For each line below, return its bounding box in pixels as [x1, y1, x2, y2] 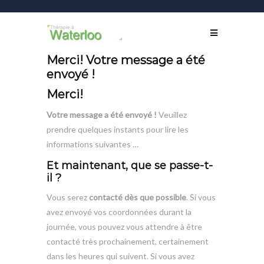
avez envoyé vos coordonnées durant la [47, 206, 192, 217]
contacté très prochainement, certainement [47, 236, 209, 246]
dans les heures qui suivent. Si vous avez [47, 250, 194, 261]
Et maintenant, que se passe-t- [47, 159, 213, 172]
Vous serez [47, 192, 89, 202]
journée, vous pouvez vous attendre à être [47, 221, 202, 232]
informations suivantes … [47, 138, 138, 149]
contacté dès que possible [89, 192, 186, 202]
